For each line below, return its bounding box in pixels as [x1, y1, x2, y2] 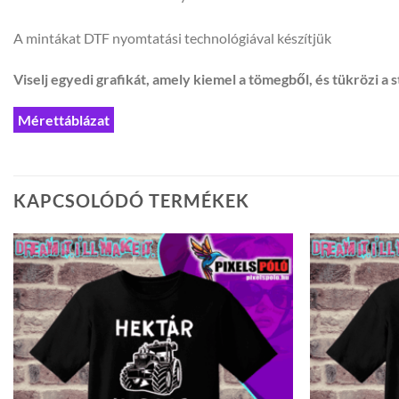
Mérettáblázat [18, 110, 110, 128]
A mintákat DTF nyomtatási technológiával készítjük [13, 28, 331, 46]
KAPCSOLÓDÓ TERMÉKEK [13, 190, 249, 212]
